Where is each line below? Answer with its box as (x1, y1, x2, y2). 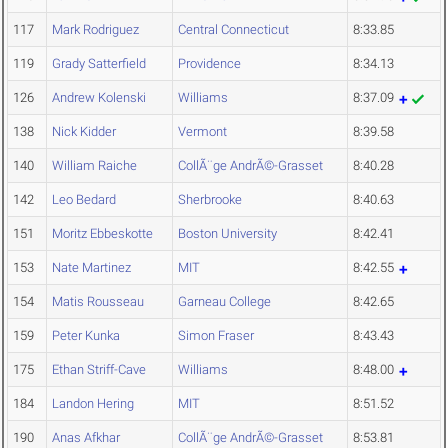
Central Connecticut (178, 22, 289, 38)
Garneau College (178, 294, 271, 310)
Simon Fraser (178, 328, 254, 344)
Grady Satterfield (52, 56, 146, 72)
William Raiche (52, 158, 137, 174)
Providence (178, 56, 241, 72)
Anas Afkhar (52, 430, 120, 446)
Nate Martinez (52, 260, 131, 276)
